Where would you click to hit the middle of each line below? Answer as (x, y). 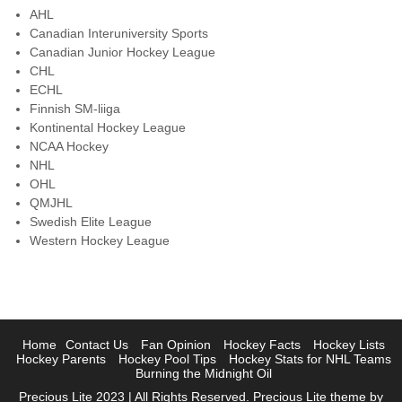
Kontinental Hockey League (108, 127)
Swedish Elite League (91, 222)
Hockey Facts (262, 345)
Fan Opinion (175, 345)
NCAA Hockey (69, 146)
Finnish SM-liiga (75, 109)
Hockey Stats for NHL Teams (310, 359)
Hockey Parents (61, 359)
